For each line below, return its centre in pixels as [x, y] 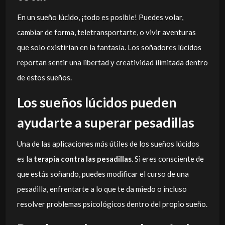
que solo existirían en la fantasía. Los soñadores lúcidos [109, 47]
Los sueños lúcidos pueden [97, 102]
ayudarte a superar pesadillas [105, 122]
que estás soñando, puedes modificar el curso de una [103, 174]
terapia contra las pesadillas [82, 159]
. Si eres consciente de [167, 159]
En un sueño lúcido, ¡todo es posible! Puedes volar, [100, 17]
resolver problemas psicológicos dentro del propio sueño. [112, 204]
